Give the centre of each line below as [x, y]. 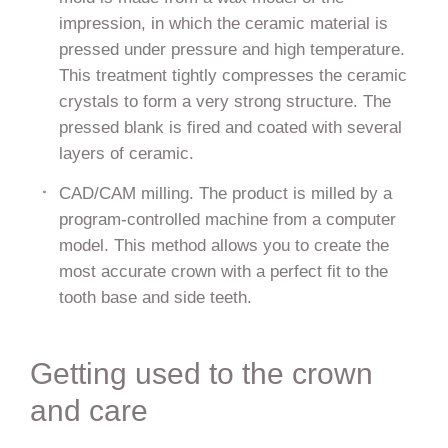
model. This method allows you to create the [223, 245]
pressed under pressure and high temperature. [231, 48]
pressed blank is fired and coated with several [230, 126]
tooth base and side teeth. [155, 297]
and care [88, 411]
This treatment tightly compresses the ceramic [232, 74]
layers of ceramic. [126, 152]
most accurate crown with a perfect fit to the [223, 271]
